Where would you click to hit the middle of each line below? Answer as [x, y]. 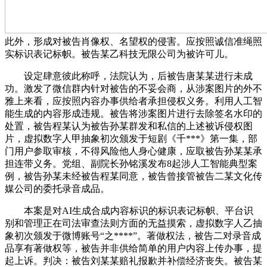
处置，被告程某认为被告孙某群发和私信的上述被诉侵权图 [129, 126]
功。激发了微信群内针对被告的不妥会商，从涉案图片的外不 [133, 89]
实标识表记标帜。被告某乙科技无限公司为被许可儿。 [119, 54]
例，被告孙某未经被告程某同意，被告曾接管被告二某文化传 [133, 176]
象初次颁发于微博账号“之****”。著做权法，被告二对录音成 [133, 236]
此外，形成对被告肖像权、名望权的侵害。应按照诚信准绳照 [133, 42]
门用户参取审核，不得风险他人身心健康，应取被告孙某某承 [133, 151]
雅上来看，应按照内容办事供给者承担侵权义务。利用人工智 [133, 101]
